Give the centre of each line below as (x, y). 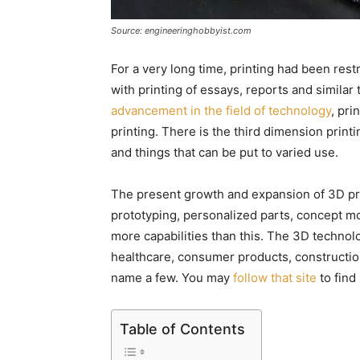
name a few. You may (172, 278)
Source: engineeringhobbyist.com (181, 31)
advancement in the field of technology (221, 110)
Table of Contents (182, 329)
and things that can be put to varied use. (225, 152)
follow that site (275, 278)
